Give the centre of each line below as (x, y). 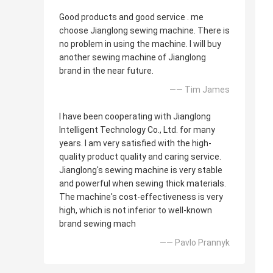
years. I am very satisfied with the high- (135, 144)
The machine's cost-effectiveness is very (141, 197)
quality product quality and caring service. (140, 157)
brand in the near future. (106, 71)
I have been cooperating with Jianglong (135, 117)
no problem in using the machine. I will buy (140, 44)
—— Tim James (200, 90)
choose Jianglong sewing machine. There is (144, 31)
